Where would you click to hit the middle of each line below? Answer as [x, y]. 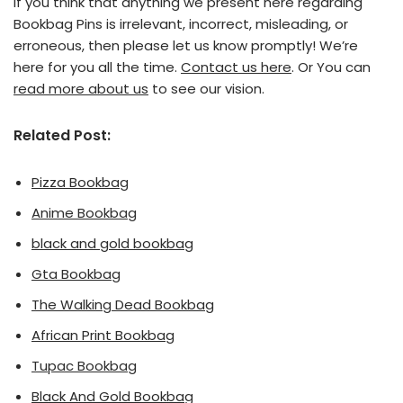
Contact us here [236, 67]
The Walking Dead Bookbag [123, 304]
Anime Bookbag [84, 213]
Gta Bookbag [76, 274]
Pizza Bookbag [80, 182]
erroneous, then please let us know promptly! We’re [186, 45]
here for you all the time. [97, 67]
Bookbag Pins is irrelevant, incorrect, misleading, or [181, 24]
